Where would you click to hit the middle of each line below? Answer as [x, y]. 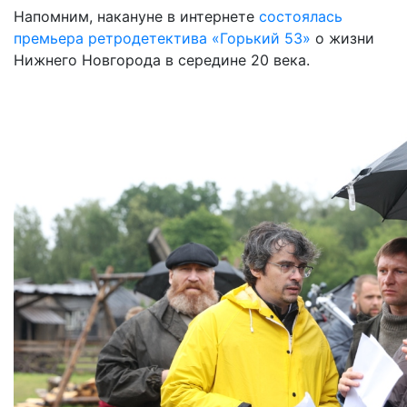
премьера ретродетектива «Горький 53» [164, 38]
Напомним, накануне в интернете [136, 16]
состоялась [301, 16]
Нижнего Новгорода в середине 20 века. [162, 60]
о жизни [345, 38]
